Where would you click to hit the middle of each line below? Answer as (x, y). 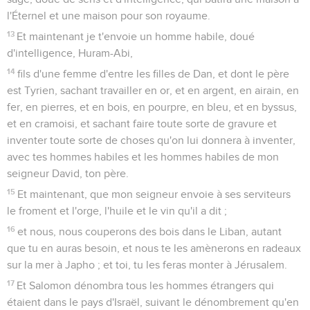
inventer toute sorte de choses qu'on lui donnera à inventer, (151, 140)
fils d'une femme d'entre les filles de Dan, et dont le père (154, 74)
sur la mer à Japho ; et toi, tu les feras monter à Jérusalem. (147, 265)
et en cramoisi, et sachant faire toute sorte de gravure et (142, 124)
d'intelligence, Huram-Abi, (70, 53)
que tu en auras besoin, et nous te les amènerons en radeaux (154, 248)
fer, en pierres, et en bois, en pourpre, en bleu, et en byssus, (152, 107)
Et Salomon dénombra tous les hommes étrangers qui (146, 285)
